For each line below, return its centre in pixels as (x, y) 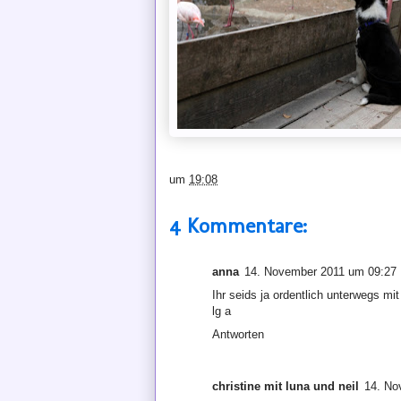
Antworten (238, 334)
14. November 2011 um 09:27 (320, 271)
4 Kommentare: (238, 225)
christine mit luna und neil (286, 386)
